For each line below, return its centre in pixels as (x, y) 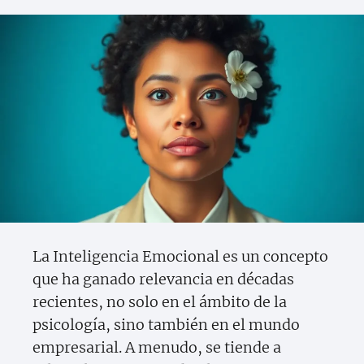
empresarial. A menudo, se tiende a (157, 348)
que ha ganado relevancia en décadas (163, 279)
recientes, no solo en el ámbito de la (160, 302)
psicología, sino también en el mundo (166, 325)
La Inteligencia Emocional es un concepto (180, 257)
